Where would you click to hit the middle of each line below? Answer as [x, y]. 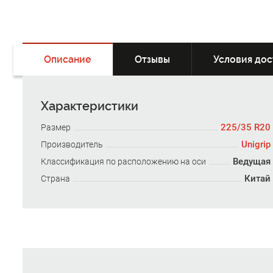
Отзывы [152, 60]
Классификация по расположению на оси [123, 162]
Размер [56, 128]
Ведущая [251, 162]
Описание [68, 60]
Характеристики [90, 106]
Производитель [72, 145]
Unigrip [256, 145]
